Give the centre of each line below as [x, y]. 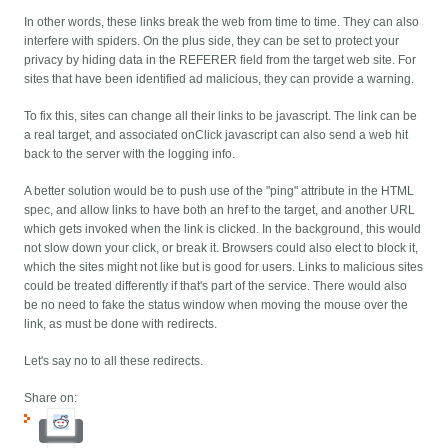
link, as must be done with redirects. [121, 324]
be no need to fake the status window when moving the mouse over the [216, 305]
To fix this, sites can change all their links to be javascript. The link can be [221, 116]
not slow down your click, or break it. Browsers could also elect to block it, [221, 248]
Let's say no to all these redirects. [114, 361]
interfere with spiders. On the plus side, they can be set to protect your [212, 41]
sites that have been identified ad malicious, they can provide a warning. [219, 79]
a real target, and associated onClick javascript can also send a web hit [216, 135]
